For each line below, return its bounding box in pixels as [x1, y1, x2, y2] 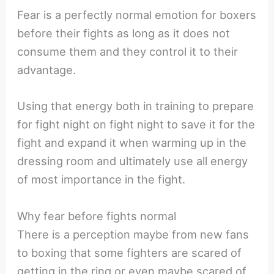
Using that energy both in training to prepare [17, 99, 254, 113]
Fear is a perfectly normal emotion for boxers [17, 8, 257, 22]
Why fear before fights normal [17, 209, 177, 223]
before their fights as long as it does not [17, 26, 231, 40]
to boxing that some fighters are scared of [17, 245, 242, 259]
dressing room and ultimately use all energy [17, 154, 248, 168]
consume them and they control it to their [17, 45, 239, 59]
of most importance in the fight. [17, 172, 186, 187]
